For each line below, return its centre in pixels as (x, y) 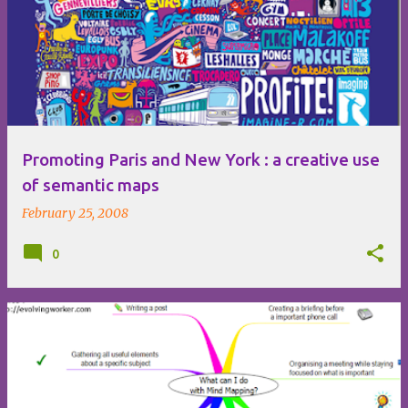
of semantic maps (91, 185)
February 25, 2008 (75, 213)
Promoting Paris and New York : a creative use (201, 159)
